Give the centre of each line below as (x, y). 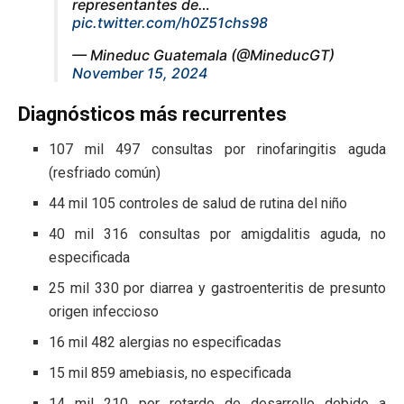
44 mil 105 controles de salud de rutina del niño (198, 204)
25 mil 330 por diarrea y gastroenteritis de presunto (217, 289)
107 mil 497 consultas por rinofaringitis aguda (217, 150)
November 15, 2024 (140, 73)
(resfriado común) (105, 173)
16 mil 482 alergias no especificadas (165, 343)
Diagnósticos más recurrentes (152, 115)
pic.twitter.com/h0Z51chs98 (170, 22)
